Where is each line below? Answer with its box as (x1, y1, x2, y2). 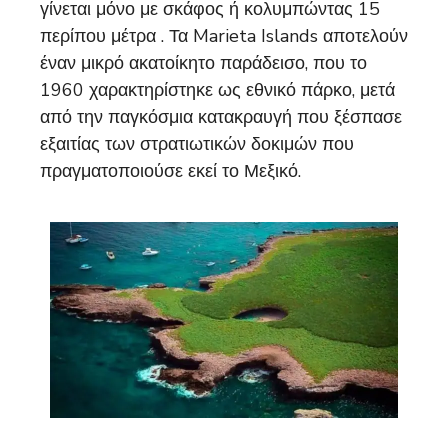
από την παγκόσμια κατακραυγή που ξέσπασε (40, 105, 402, 130)
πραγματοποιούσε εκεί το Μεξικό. (40, 159, 301, 184)
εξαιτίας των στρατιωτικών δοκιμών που (40, 132, 354, 157)
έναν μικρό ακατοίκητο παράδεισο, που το (40, 51, 367, 76)
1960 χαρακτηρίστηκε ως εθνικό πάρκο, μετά (40, 78, 395, 103)
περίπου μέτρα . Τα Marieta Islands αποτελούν (40, 24, 408, 49)
